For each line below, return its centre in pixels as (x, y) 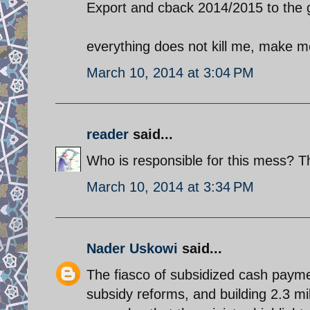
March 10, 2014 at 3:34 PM (170, 186)
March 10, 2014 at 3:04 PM (170, 72)
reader (108, 134)
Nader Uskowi (132, 248)
